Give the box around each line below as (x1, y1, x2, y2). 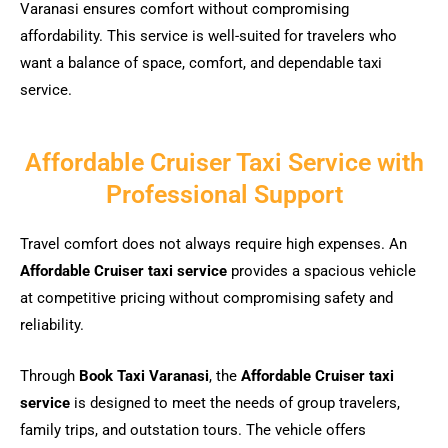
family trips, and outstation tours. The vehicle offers (20, 420, 366, 439)
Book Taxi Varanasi (79, 366, 209, 385)
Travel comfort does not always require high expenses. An (20, 235, 407, 254)
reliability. (20, 316, 84, 335)
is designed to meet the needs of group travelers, (70, 393, 400, 412)
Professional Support (105, 180, 343, 210)
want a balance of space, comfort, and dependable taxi (20, 53, 382, 72)
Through (20, 366, 79, 385)
